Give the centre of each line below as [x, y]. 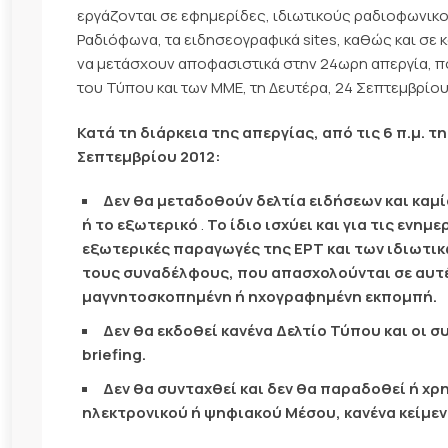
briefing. [114, 354]
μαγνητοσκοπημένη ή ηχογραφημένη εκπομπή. [259, 296]
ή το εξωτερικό [140, 224]
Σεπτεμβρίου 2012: [149, 156]
